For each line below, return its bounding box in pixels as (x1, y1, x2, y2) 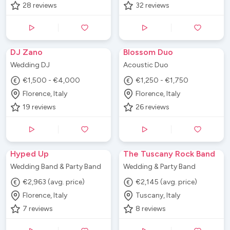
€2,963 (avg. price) (23, 178, 85, 186)
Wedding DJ (10, 60, 50, 69)
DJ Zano (10, 47, 43, 57)
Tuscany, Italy (136, 191, 181, 200)
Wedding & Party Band (123, 162, 196, 171)
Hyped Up (10, 148, 49, 159)
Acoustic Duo (123, 60, 168, 69)
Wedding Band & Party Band (10, 162, 101, 171)
